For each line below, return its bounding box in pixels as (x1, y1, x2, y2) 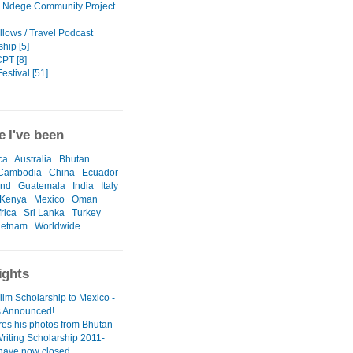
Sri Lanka (24, 206, 65, 218)
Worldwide (35, 220, 80, 232)
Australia (14, 153, 52, 165)
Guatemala (18, 180, 65, 191)
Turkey (72, 206, 101, 218)
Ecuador (82, 166, 118, 178)
